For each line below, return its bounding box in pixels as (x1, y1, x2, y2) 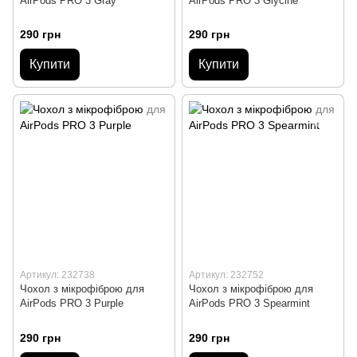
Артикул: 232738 (20, 269, 95, 281)
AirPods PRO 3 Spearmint (189, 297, 310, 310)
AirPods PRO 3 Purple (20, 297, 124, 310)
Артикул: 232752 (189, 269, 264, 281)
